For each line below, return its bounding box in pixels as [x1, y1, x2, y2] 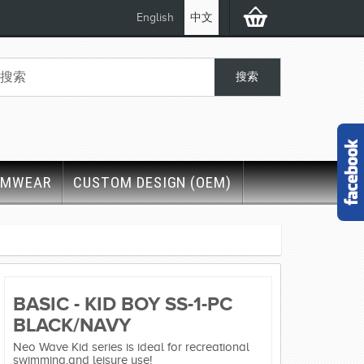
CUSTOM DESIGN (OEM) [73, 173, 232, 192]
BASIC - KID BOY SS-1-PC [13, 292, 232, 314]
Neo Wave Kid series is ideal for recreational [13, 340, 249, 354]
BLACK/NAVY [13, 314, 131, 336]
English [136, 11, 174, 24]
